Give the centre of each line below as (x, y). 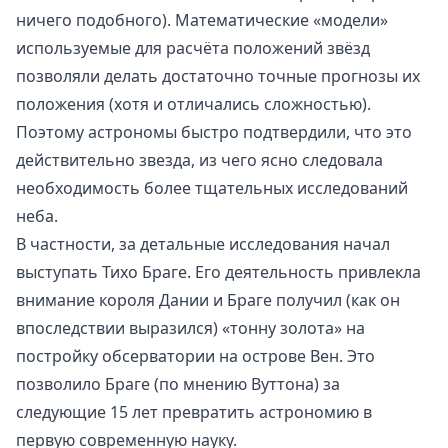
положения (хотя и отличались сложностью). (193, 103)
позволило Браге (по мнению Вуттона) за (178, 383)
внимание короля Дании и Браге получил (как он (208, 299)
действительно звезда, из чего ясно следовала (199, 159)
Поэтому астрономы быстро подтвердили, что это (214, 131)
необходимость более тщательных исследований (212, 187)
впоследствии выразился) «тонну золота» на (190, 327)
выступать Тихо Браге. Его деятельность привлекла (218, 271)
